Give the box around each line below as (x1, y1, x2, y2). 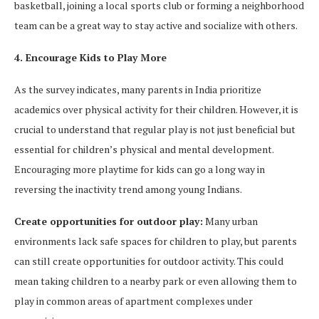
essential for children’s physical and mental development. (14, 142, 273, 156)
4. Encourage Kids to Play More (14, 51, 167, 64)
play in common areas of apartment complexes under (14, 294, 253, 308)
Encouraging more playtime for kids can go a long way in (14, 162, 265, 176)
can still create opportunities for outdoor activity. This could (14, 254, 283, 268)
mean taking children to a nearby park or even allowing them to (14, 274, 297, 288)
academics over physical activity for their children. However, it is (14, 103, 298, 116)
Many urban (203, 214, 258, 228)
